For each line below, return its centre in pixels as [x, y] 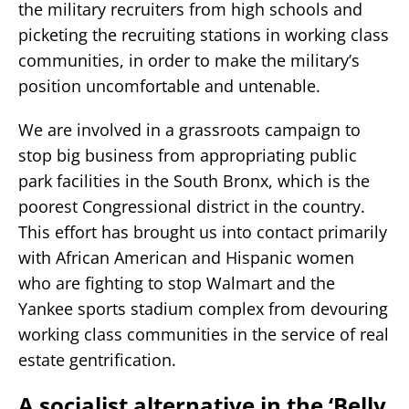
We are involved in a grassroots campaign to [189, 129]
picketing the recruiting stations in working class [204, 34]
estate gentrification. [97, 359]
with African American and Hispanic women [186, 257]
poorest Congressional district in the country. [192, 206]
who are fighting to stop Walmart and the [177, 283]
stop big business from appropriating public [188, 155]
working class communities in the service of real [204, 334]
